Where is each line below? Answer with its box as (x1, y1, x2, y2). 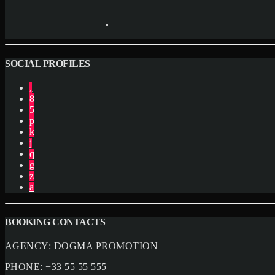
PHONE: (5, 261, 46, 273)
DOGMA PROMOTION (53, 241, 158, 252)
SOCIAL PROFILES (5, 58, 90, 69)
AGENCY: (5, 241, 54, 252)
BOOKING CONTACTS (5, 217, 106, 228)
